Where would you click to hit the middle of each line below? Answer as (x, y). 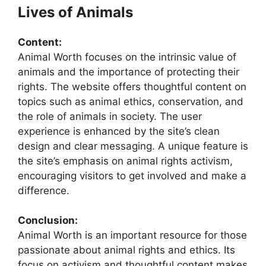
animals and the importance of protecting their (129, 72)
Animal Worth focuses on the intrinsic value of (127, 57)
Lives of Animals (75, 12)
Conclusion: (48, 221)
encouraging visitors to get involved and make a (132, 175)
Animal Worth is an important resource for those (132, 235)
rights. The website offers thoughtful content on (132, 86)
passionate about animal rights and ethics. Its (126, 250)
